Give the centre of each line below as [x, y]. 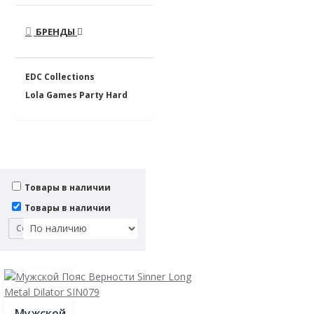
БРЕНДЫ [55, 31]
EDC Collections [60, 76]
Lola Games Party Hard [76, 95]
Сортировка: [42, 228]
